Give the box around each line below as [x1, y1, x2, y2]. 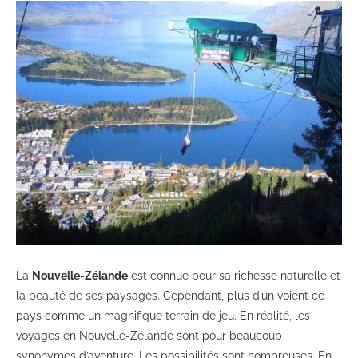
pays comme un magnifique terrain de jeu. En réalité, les [16, 309, 310, 323]
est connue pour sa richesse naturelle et [128, 269, 340, 283]
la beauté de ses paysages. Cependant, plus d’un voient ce [16, 289, 324, 303]
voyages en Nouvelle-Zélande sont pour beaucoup [16, 329, 282, 343]
